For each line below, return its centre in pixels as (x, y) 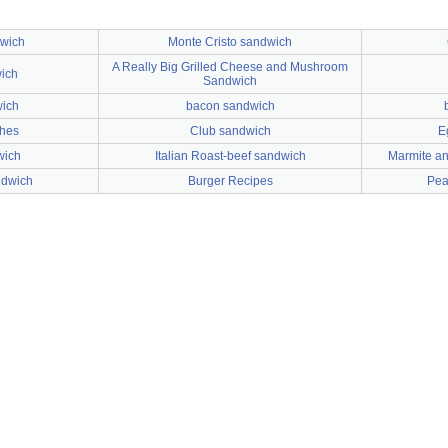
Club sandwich (230, 131)
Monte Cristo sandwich (230, 42)
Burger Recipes (230, 181)
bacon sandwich (230, 106)
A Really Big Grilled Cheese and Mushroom (230, 67)
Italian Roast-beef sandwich (230, 156)
